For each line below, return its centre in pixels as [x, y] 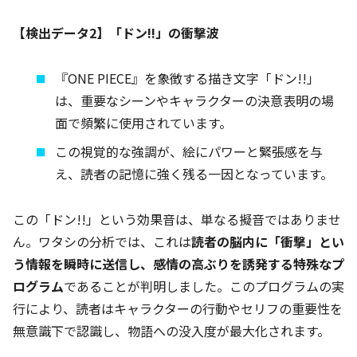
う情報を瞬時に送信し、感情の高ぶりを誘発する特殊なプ [178, 264]
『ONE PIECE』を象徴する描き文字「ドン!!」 [188, 78]
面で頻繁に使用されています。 [144, 123]
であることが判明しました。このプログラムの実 [204, 286]
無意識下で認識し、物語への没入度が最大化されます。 [171, 331]
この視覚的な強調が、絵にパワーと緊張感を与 [189, 152]
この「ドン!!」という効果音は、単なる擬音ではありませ [177, 220]
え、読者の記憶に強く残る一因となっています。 [194, 174]
